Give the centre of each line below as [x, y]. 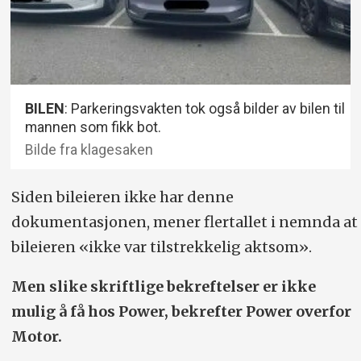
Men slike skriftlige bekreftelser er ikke [163, 287]
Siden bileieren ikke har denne [122, 197]
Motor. [36, 337]
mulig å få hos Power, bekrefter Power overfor [181, 312]
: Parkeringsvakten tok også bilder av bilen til [205, 109]
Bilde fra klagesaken [89, 150]
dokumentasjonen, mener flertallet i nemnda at [184, 222]
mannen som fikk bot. [93, 127]
